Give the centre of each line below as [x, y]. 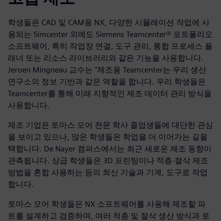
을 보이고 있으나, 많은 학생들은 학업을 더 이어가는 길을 [108, 137]
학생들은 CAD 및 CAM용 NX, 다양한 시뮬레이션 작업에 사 [109, 23]
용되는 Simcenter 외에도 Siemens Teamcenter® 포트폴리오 [110, 35]
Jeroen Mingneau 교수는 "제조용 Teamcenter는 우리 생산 [107, 70]
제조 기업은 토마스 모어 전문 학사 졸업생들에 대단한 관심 [110, 125]
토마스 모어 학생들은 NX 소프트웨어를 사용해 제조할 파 [107, 204]
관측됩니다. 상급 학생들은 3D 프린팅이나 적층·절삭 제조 [108, 161]
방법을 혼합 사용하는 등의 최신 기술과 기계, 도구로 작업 [108, 173]
